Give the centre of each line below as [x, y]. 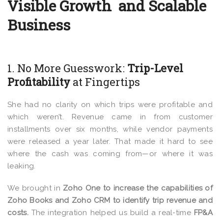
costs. [19, 213]
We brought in [34, 188]
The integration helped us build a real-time [112, 213]
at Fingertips [106, 82]
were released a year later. [59, 141]
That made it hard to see [162, 141]
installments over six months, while [77, 129]
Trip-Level [155, 68]
